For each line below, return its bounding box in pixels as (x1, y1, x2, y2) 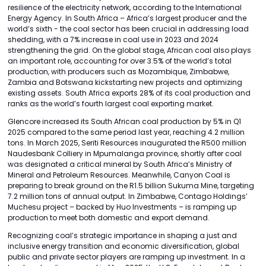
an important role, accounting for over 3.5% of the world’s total (8, 56, 232, 66)
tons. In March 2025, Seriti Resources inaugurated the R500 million (8, 138, 246, 148)
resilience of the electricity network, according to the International (8, 2, 242, 13)
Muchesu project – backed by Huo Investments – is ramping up (8, 202, 236, 213)
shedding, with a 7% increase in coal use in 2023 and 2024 (8, 34, 218, 45)
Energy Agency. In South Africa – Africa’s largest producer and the (8, 13, 246, 24)
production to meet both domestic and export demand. (8, 213, 210, 223)
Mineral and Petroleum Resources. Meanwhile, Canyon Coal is (8, 170, 230, 180)
